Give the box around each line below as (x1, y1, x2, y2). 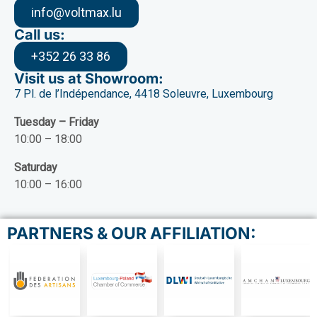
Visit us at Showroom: (14, 70, 163, 88)
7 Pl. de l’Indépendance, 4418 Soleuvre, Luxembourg (14, 87, 273, 101)
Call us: (14, 26, 65, 44)
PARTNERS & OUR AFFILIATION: (7, 224, 256, 244)
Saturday (14, 161, 57, 175)
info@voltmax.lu (31, 5, 122, 21)
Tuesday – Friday (14, 115, 99, 129)
